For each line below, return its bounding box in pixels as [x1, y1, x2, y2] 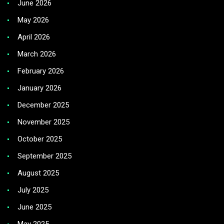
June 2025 [17, 202, 51, 212]
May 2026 [17, 15, 49, 25]
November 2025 [17, 117, 69, 127]
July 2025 [17, 185, 48, 195]
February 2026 [17, 66, 64, 76]
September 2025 [17, 151, 71, 161]
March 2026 [17, 49, 56, 59]
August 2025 [17, 168, 59, 178]
